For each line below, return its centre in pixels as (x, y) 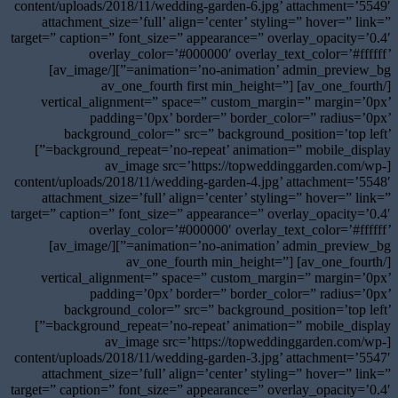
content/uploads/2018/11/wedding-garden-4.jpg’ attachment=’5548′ (203, 181)
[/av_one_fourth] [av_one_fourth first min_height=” (195, 85)
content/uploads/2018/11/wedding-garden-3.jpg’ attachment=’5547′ (203, 357)
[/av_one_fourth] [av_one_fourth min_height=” (207, 261)
